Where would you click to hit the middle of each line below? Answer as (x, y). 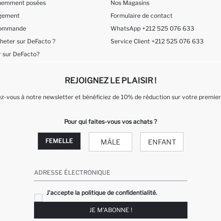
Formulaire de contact (142, 16)
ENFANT (162, 142)
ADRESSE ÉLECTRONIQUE (72, 172)
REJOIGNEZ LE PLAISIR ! (110, 80)
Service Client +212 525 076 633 (157, 41)
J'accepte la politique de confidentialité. (102, 192)
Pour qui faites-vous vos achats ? (110, 121)
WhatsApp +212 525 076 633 (152, 29)
